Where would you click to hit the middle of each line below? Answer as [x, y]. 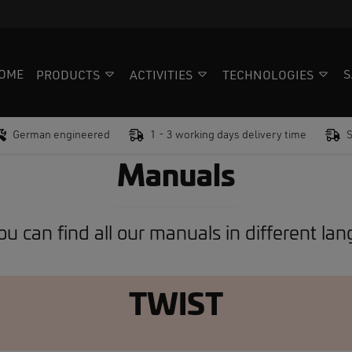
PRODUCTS [68, 76]
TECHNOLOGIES [268, 76]
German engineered [61, 135]
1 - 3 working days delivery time [228, 135]
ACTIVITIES [161, 76]
